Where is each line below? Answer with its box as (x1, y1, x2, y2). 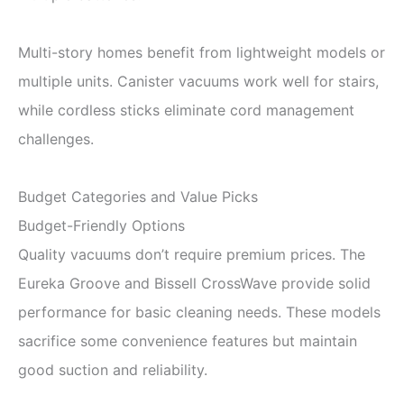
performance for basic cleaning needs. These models (18, 302, 381, 321)
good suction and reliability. (18, 360, 207, 379)
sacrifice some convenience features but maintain (18, 331, 357, 350)
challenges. (18, 129, 94, 148)
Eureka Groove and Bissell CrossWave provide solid (18, 273, 371, 292)
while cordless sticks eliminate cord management (18, 100, 354, 119)
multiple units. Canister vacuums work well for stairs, (18, 71, 379, 90)
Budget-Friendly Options (18, 216, 185, 234)
